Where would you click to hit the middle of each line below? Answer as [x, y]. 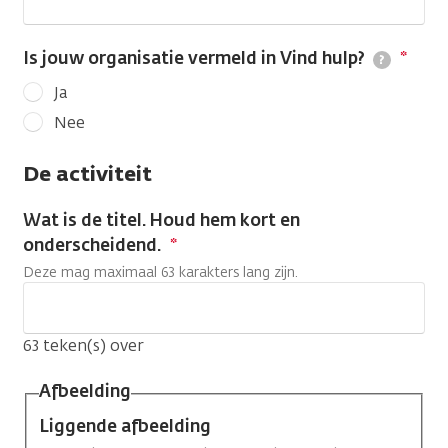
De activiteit [87, 173]
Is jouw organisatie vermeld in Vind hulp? [196, 58]
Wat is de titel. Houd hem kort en [161, 220]
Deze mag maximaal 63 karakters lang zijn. [160, 272]
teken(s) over [91, 345]
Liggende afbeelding [125, 425]
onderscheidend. [93, 245]
